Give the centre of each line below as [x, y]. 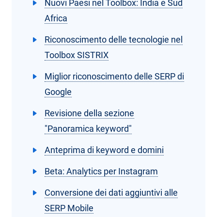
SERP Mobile [69, 208]
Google [58, 92]
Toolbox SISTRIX [77, 55]
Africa [56, 18]
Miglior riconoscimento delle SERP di [114, 76]
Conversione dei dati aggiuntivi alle [111, 193]
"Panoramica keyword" [88, 129]
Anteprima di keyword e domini [104, 150]
